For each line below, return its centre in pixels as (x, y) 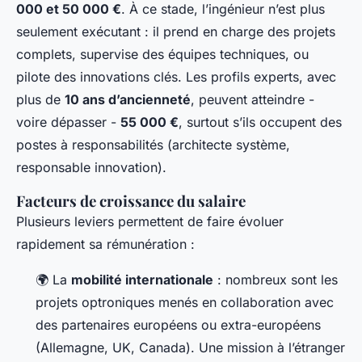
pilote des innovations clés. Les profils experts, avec (176, 77)
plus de (40, 100)
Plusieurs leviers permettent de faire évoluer (150, 222)
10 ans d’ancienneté (128, 100)
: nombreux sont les (276, 280)
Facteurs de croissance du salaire (131, 201)
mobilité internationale (142, 280)
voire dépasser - (68, 122)
